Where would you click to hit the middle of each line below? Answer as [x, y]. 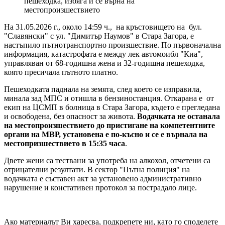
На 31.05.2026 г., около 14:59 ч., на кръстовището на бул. [103, 27]
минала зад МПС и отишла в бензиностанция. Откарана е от [109, 98]
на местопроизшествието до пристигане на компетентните [109, 125]
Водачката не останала [179, 116]
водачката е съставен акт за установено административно [103, 178]
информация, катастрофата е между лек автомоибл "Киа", [103, 54]
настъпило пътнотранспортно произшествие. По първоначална [113, 45]
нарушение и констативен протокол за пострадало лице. [100, 187]
